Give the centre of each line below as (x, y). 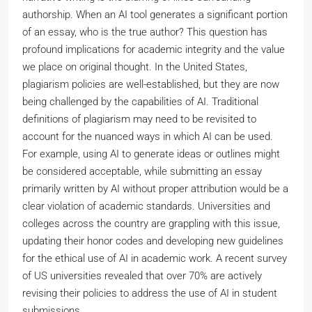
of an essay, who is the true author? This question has (145, 32)
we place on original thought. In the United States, (135, 67)
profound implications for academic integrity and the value (154, 49)
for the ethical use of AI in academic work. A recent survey (155, 258)
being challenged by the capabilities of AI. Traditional (140, 102)
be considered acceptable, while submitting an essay (142, 171)
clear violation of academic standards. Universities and (146, 206)
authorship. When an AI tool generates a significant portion (155, 15)
